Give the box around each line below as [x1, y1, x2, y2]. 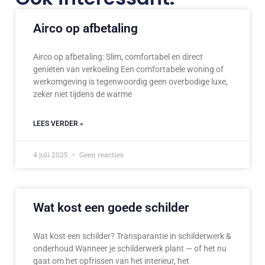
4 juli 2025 [33, 150, 69, 160]
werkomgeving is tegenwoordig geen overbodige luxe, [33, 77, 228, 87]
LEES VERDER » [33, 119, 83, 128]
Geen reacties [77, 150, 124, 160]
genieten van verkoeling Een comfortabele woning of [33, 64, 224, 75]
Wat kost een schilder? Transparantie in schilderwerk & [33, 231, 231, 241]
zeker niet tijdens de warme [33, 89, 132, 99]
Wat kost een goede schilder [33, 201, 189, 215]
